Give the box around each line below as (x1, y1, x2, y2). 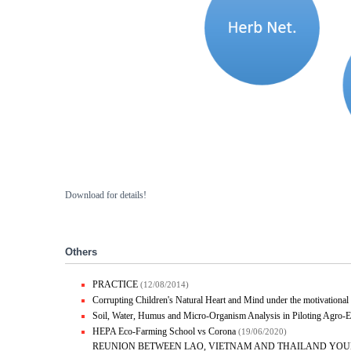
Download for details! (65, 190, 147, 201)
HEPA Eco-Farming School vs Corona (92, 326, 238, 338)
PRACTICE (92, 279, 140, 291)
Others (65, 246, 97, 259)
